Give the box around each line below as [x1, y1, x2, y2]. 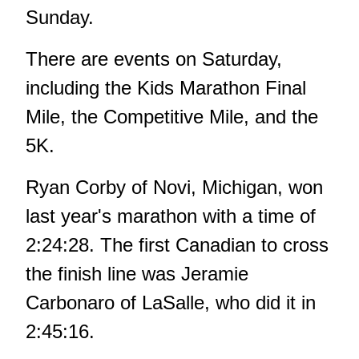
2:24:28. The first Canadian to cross [26, 234, 329, 256]
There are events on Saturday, [26, 48, 282, 71]
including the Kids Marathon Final [26, 77, 306, 99]
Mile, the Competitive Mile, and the [26, 106, 318, 128]
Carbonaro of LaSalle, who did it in [26, 292, 316, 314]
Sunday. [26, 6, 94, 29]
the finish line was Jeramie [26, 263, 248, 285]
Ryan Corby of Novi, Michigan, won [26, 176, 323, 199]
